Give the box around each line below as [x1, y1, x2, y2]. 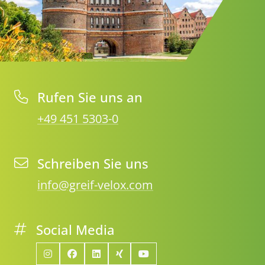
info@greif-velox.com [37, 177, 153, 193]
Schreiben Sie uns [37, 155, 148, 173]
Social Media [36, 221, 115, 239]
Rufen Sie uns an [37, 89, 143, 106]
